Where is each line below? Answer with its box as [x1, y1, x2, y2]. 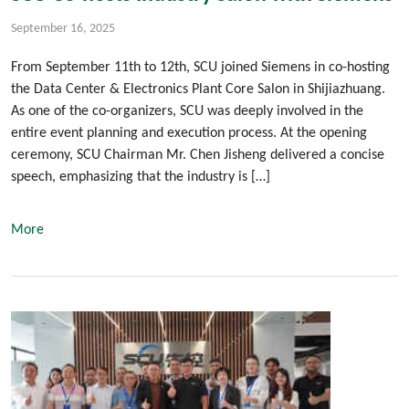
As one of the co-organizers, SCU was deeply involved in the [11, 104, 363, 120]
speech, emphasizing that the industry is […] [11, 170, 270, 185]
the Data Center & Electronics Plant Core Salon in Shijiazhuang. [11, 82, 385, 98]
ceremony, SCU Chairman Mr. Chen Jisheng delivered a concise [11, 148, 384, 163]
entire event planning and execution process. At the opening [11, 126, 367, 142]
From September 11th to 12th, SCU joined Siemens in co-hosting [11, 60, 390, 76]
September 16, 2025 [11, 22, 115, 37]
